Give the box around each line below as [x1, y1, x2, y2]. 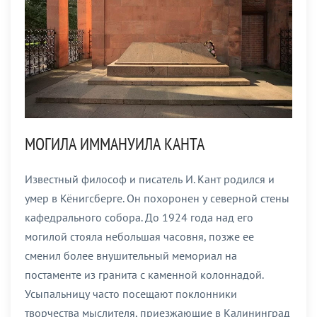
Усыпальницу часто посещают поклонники [25, 287, 237, 301]
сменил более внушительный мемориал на [25, 248, 237, 263]
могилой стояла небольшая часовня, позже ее [25, 229, 254, 244]
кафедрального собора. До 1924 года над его [25, 210, 253, 225]
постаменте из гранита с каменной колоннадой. [25, 267, 263, 282]
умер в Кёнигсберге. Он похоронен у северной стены [25, 191, 289, 206]
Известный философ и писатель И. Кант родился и [25, 172, 275, 187]
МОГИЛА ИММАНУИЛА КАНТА [25, 133, 204, 156]
